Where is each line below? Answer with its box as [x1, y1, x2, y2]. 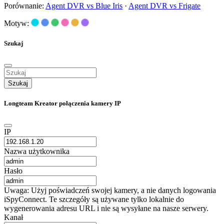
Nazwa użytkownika [4, 147, 69, 156]
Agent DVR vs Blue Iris [45, 1, 122, 10]
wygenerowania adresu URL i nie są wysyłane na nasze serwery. [4, 204, 208, 213]
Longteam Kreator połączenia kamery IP [4, 99, 121, 107]
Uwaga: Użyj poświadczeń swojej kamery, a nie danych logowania [4, 186, 216, 195]
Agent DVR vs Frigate [128, 1, 200, 10]
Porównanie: [4, 1, 45, 10]
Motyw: [4, 19, 29, 28]
